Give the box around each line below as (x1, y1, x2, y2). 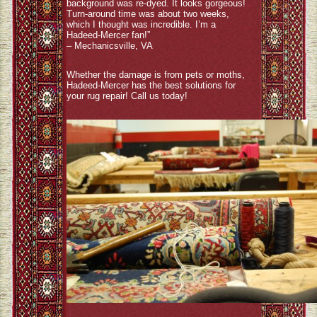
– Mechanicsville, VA (67, 40, 153, 51)
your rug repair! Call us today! (67, 91, 188, 101)
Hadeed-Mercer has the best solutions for (67, 80, 236, 91)
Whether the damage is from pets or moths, (67, 69, 245, 80)
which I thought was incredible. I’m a (67, 19, 216, 30)
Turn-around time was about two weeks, (67, 8, 229, 19)
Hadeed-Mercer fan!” (67, 30, 150, 40)
